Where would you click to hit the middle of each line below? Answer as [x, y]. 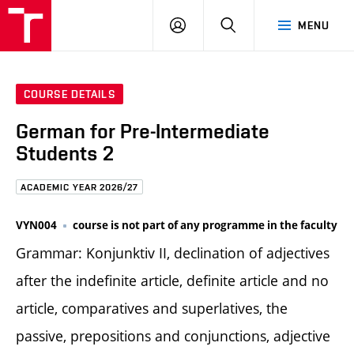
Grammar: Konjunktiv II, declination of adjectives [173, 252]
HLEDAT [256, 24]
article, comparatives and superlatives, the [152, 308]
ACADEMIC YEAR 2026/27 [80, 188]
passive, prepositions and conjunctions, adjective [173, 335]
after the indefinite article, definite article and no [172, 280]
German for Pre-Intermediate [143, 132]
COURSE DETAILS [70, 94]
